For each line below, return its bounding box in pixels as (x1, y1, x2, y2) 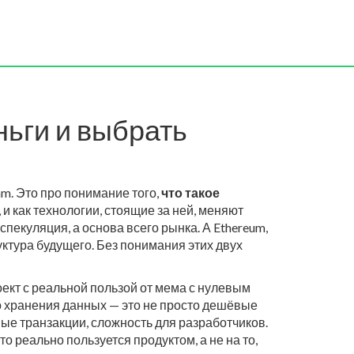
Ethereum (213, 220, 265, 235)
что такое (161, 185, 220, 200)
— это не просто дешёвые (107, 297, 258, 312)
